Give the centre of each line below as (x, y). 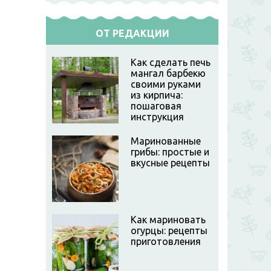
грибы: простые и (170, 152)
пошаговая (156, 106)
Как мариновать (168, 220)
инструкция (157, 117)
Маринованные (166, 141)
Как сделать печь (171, 62)
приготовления (166, 241)
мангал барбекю (168, 73)
